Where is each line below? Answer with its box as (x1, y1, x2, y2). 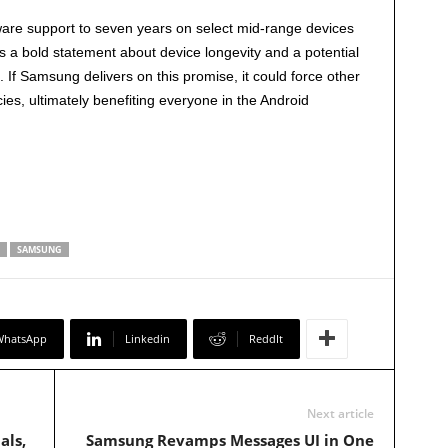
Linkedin (124, 331, 170, 347)
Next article (306, 405, 374, 423)
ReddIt (248, 331, 283, 347)
